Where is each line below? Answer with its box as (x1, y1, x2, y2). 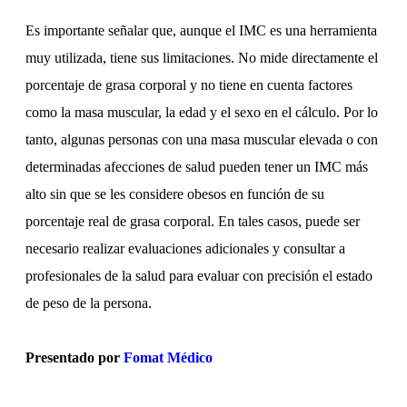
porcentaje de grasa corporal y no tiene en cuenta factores (25, 76, 352, 93)
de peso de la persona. (25, 294, 152, 311)
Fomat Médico (124, 349, 213, 365)
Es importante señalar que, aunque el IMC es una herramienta (25, 22, 377, 38)
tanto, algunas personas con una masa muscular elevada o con (25, 131, 378, 147)
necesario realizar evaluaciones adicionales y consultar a (25, 240, 345, 256)
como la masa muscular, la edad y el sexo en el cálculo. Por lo (25, 104, 378, 120)
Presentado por (25, 349, 124, 365)
